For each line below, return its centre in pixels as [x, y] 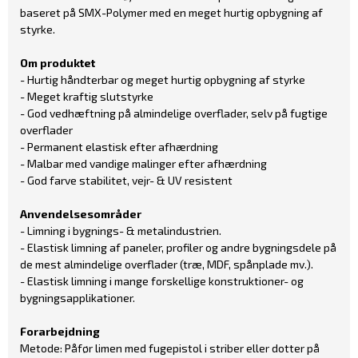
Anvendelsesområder [81, 213]
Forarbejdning [60, 331]
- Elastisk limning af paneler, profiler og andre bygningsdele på [178, 247]
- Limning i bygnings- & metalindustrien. [121, 230]
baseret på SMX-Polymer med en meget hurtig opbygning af [171, 12]
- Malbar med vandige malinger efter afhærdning [143, 163]
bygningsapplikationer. [78, 297]
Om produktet [58, 62]
